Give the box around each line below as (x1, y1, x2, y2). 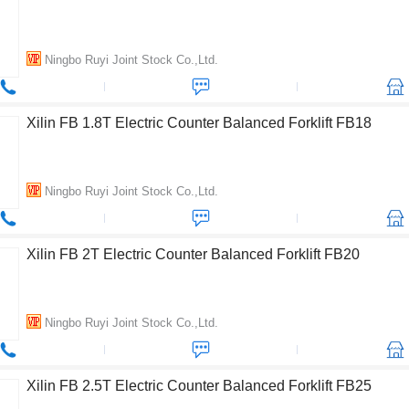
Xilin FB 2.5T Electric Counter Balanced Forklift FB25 (26, 378, 372, 393)
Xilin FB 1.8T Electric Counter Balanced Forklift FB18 (26, 115, 372, 131)
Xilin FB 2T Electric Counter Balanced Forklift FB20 (26, 246, 360, 262)
